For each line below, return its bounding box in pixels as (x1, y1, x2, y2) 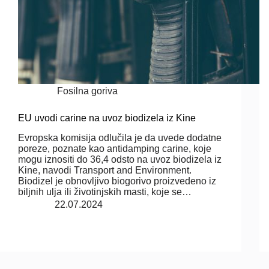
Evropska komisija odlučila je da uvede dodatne (18, 132, 222, 143)
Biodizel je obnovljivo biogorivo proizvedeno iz (18, 175, 216, 186)
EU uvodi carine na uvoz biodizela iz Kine (18, 112, 196, 123)
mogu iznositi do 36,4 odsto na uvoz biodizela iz (18, 154, 222, 165)
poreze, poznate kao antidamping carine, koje (18, 143, 211, 154)
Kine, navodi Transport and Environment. (18, 165, 192, 175)
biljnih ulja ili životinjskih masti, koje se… (18, 186, 192, 197)
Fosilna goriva (57, 85, 118, 96)
